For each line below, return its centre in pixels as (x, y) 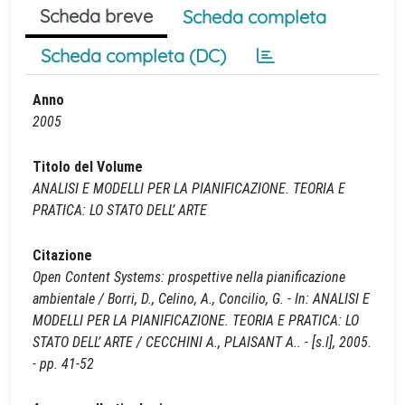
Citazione (62, 255)
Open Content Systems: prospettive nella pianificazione (189, 277)
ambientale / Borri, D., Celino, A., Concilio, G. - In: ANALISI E (201, 299)
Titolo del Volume (88, 167)
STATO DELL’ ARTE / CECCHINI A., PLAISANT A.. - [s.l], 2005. (202, 342)
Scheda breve (96, 16)
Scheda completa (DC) (133, 56)
